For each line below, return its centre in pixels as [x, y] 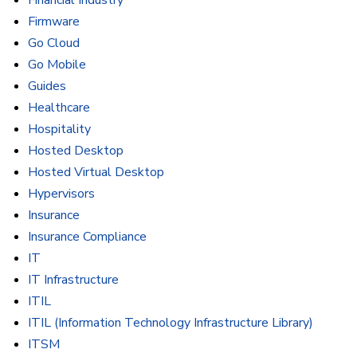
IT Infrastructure [73, 280]
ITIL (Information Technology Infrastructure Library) [171, 323]
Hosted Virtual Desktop [96, 173]
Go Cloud [54, 43]
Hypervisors [61, 194]
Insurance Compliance [87, 237]
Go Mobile [57, 65]
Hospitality [59, 129]
